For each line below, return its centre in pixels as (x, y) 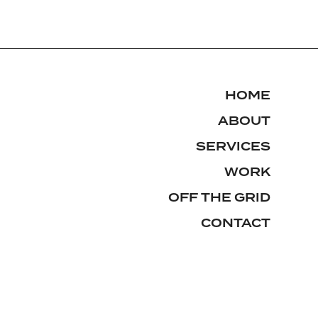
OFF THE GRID (219, 198)
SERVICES (233, 147)
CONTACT (235, 223)
